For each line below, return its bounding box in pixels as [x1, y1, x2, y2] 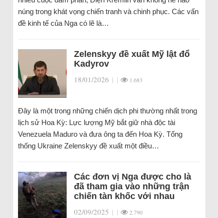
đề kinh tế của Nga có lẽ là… [18, 19, 109, 27]
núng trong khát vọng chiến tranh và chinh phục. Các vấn [18, 7, 199, 16]
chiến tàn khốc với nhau [73, 191, 175, 201]
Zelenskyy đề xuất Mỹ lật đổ [73, 49, 190, 59]
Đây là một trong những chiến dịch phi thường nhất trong [18, 107, 197, 115]
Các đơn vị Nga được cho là [73, 172, 191, 182]
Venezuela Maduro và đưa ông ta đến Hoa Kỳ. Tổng [18, 130, 182, 138]
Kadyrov [73, 59, 109, 69]
